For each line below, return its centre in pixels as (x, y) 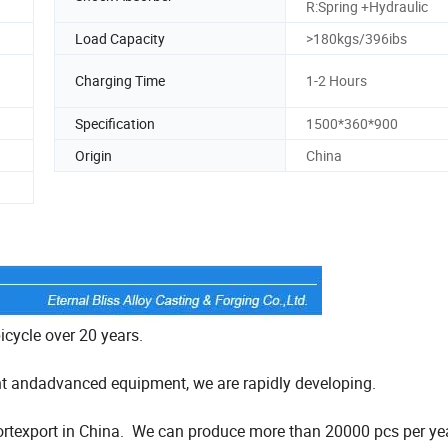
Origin (93, 155)
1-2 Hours (336, 81)
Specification (115, 123)
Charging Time (120, 81)
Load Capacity (120, 38)
